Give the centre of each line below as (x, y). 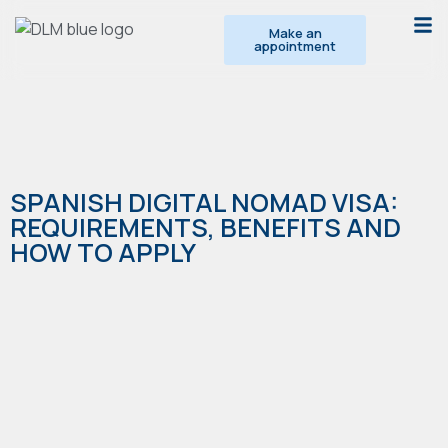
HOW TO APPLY (103, 252)
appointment (295, 46)
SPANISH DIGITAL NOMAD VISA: (204, 202)
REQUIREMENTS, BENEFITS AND (205, 227)
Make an (295, 33)
